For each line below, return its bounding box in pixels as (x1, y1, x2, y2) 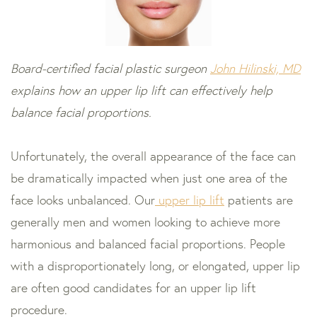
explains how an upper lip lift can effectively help (11, 83, 272, 98)
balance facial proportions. (11, 105, 151, 120)
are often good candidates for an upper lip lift (11, 280, 256, 296)
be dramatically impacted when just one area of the (11, 171, 287, 186)
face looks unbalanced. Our (11, 192, 155, 208)
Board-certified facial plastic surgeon (11, 61, 210, 76)
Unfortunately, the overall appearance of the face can (11, 149, 296, 164)
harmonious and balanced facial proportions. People (11, 236, 285, 252)
